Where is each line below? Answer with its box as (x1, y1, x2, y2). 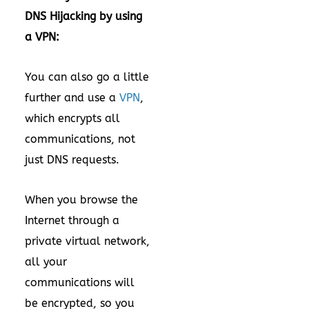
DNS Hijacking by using (25, 10, 142, 23)
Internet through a (25, 214, 119, 227)
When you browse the (25, 193, 138, 206)
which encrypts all (25, 112, 120, 125)
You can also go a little (25, 70, 149, 83)
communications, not (25, 132, 135, 146)
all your (25, 255, 67, 268)
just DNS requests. (25, 153, 119, 166)
